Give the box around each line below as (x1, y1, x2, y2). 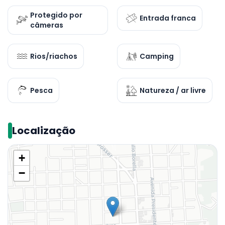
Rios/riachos (30, 51, 77, 61)
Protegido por (30, 10, 82, 20)
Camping (140, 51, 174, 61)
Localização (12, 124, 75, 138)
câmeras (30, 20, 63, 30)
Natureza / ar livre (140, 85, 206, 95)
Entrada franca (140, 13, 196, 23)
